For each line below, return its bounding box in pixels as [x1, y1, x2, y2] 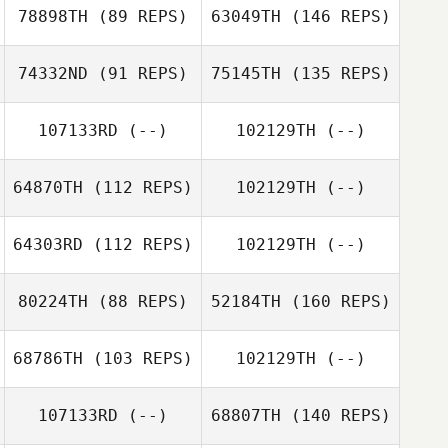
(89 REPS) [88, 7, 188, 26]
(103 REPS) [83, 349, 193, 368]
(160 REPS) [280, 292, 391, 311]
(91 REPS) [88, 64, 188, 83]
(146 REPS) [280, 7, 391, 26]
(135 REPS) [280, 64, 391, 83]
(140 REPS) [280, 406, 391, 425]
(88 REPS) [88, 292, 188, 311]
